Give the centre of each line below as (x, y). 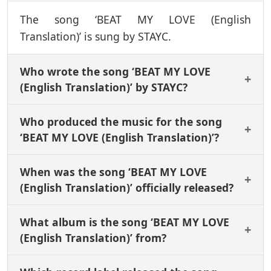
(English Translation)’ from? (93, 237)
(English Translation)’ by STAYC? (104, 87)
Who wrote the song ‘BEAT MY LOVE (115, 71)
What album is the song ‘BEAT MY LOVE (125, 222)
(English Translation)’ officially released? (127, 187)
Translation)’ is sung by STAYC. (96, 36)
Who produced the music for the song (121, 121)
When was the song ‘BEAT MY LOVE (113, 171)
